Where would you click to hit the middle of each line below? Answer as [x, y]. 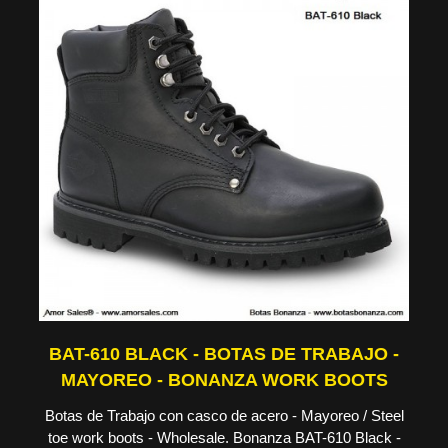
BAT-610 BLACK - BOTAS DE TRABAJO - [224, 354]
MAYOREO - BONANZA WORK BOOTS [224, 380]
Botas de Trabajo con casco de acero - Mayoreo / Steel [224, 415]
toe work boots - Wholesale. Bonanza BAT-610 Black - [224, 437]
